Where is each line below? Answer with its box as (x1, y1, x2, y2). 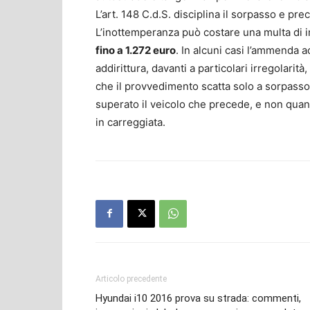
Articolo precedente (95, 273, 167, 284)
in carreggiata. (95, 115, 165, 129)
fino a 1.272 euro (95, 43, 176, 57)
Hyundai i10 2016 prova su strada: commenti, (95, 291, 301, 304)
